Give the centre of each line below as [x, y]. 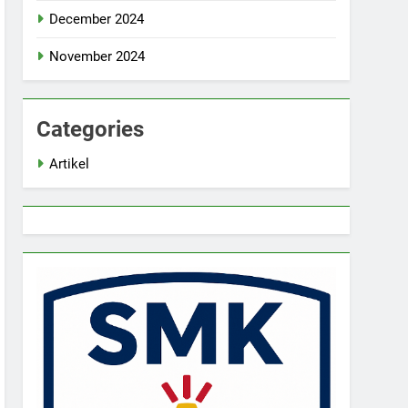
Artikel [70, 164]
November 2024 [97, 56]
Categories [91, 129]
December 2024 [97, 19]
